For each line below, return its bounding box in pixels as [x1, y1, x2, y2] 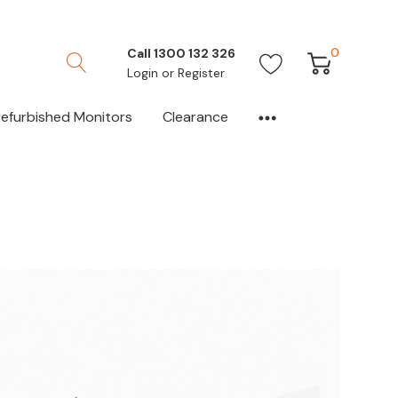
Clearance [162, 107, 228, 126]
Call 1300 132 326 [127, 45, 235, 61]
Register [178, 65, 225, 81]
